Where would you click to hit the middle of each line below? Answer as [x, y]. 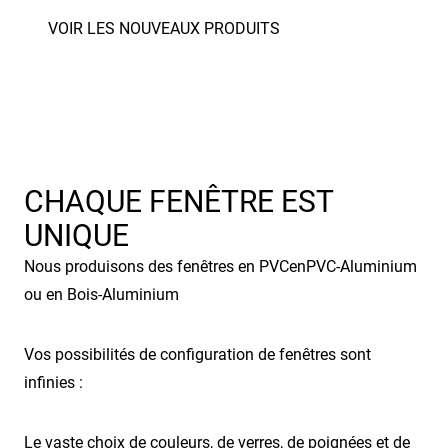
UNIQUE [76, 235]
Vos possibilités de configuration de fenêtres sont [197, 354]
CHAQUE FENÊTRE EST [178, 201]
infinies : [53, 382]
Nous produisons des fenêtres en [141, 266]
